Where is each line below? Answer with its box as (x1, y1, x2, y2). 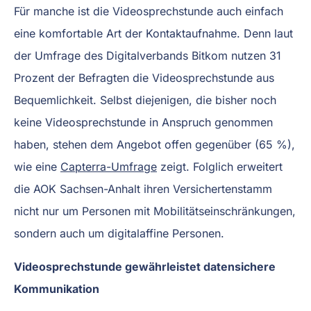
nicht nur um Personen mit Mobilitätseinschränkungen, (14, 203, 296, 218)
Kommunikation (14, 281, 99, 296)
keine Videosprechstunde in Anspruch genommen (14, 115, 273, 129)
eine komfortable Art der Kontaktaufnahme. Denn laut (14, 26, 293, 40)
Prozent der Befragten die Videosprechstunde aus (14, 70, 274, 85)
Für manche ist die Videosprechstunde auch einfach (14, 3, 283, 18)
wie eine (14, 159, 60, 174)
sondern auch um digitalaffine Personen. (14, 226, 224, 240)
